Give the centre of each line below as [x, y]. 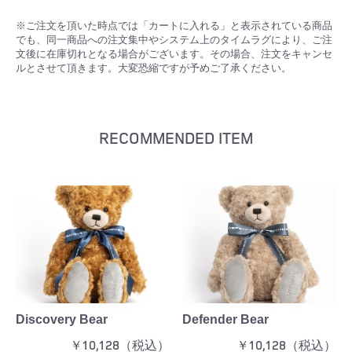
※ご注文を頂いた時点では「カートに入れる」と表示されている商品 [174, 25]
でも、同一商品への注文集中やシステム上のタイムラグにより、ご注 [174, 39]
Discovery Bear [62, 319]
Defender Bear [225, 319]
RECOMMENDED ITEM [176, 137]
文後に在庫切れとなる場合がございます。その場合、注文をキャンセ [174, 53]
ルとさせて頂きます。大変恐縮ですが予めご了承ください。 [154, 68]
